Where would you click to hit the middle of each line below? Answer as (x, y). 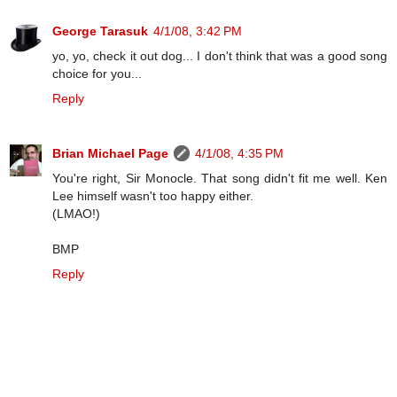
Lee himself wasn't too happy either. (153, 195)
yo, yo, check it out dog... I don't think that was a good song (220, 55)
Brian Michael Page (110, 153)
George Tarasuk (100, 31)
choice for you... (97, 73)
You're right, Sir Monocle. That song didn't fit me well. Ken (220, 178)
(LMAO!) (76, 213)
